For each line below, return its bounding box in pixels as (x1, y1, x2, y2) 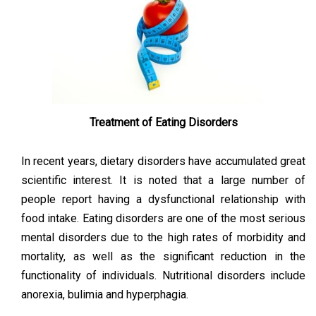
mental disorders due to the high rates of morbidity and (21, 230, 305, 244)
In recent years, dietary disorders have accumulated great (21, 154, 305, 168)
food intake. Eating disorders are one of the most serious (21, 211, 305, 225)
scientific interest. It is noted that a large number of (21, 173, 305, 187)
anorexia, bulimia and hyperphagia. (21, 287, 188, 301)
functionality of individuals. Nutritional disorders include (21, 268, 305, 282)
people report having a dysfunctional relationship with (21, 192, 305, 206)
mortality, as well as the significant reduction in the (21, 249, 305, 263)
